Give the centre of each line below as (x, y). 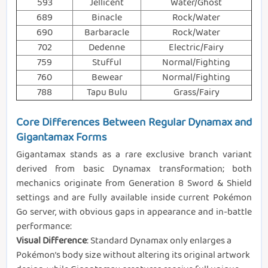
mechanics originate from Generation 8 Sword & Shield (134, 184)
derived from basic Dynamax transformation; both (134, 169)
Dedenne (107, 48)
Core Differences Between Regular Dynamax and (134, 123)
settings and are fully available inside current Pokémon (134, 198)
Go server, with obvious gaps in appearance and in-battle (134, 212)
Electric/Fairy (196, 48)
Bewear (107, 78)
